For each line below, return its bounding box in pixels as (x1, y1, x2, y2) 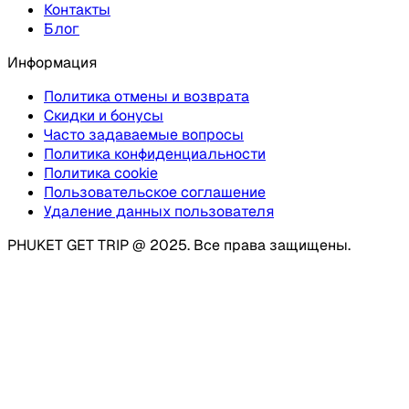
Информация (7, 53, 97, 73)
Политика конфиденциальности (44, 144, 266, 164)
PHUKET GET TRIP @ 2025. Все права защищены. (7, 236, 351, 256)
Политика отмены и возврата (44, 87, 249, 107)
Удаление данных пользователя (44, 202, 274, 222)
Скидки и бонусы (44, 106, 163, 126)
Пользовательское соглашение (44, 183, 266, 203)
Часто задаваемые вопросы (44, 125, 244, 145)
